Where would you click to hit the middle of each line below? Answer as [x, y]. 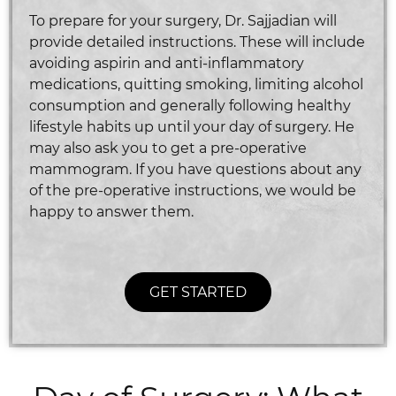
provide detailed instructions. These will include [197, 42]
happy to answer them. [111, 211]
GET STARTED [198, 292]
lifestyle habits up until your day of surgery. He [191, 126]
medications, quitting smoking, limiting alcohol [196, 84]
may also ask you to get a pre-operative [168, 148]
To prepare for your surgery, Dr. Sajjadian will [183, 20]
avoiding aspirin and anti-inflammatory [166, 63]
